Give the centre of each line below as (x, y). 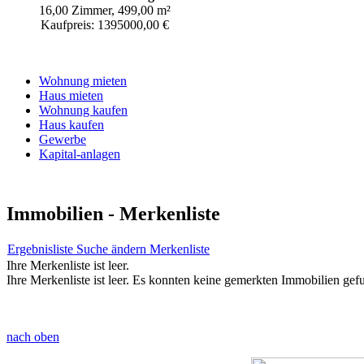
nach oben (33, 336)
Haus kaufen (71, 124)
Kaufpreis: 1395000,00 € (105, 24)
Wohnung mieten (83, 80)
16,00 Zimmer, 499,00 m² (105, 10)
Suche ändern (113, 249)
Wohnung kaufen (83, 110)
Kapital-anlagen (80, 154)
